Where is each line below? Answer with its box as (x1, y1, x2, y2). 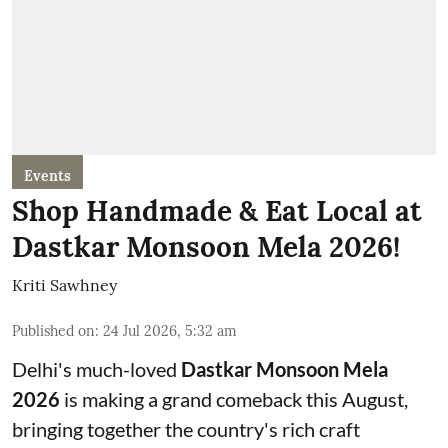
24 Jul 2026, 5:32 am (103, 321, 237, 340)
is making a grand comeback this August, (60, 386, 408, 411)
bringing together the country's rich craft (12, 416, 360, 441)
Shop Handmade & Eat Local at (12, 192, 422, 229)
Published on (12, 321, 95, 340)
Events (24, 166, 71, 185)
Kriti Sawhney (12, 274, 117, 295)
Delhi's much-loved (12, 356, 181, 381)
